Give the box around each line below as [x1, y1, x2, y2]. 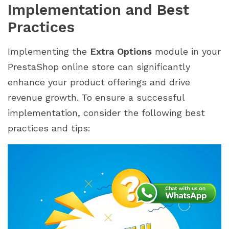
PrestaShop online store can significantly [8, 61, 190, 72]
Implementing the [8, 45, 90, 57]
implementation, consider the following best [8, 107, 205, 118]
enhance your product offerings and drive [8, 76, 190, 87]
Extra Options [90, 45, 152, 57]
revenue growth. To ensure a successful [8, 91, 185, 103]
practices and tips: [8, 122, 90, 133]
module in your [152, 45, 221, 57]
